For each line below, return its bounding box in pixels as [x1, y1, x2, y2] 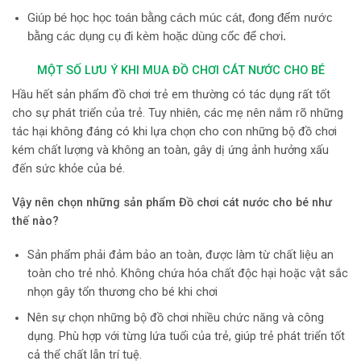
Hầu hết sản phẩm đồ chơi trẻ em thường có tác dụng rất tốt [12, 88, 330, 102]
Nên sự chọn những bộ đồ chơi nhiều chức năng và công [27, 310, 324, 325]
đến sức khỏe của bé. [12, 162, 125, 176]
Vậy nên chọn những [12, 196, 123, 210]
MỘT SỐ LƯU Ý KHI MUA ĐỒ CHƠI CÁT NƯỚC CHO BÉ [36, 63, 325, 77]
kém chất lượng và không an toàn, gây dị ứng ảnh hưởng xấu [12, 143, 329, 158]
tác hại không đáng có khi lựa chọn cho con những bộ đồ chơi [12, 125, 337, 139]
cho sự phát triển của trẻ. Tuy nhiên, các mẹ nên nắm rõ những [12, 106, 343, 121]
